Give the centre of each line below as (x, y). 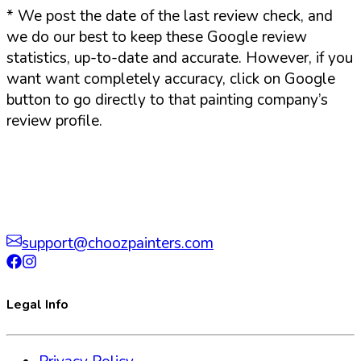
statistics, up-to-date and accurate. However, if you (180, 58)
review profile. (54, 120)
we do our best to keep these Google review (157, 37)
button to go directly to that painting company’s (167, 100)
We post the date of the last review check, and (173, 16)
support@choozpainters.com (118, 243)
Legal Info (37, 305)
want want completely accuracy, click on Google (171, 79)
